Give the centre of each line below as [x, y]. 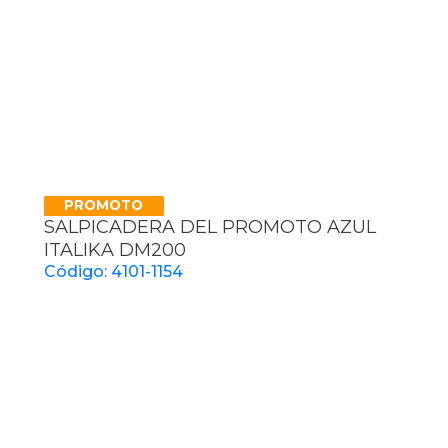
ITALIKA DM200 [115, 249]
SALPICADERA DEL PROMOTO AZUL [210, 226]
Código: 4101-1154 [113, 271]
